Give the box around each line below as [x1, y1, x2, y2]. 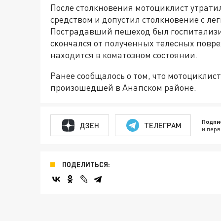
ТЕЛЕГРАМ [144, 120, 182, 130]
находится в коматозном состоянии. [50, 49, 198, 61]
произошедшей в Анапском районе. [50, 82, 196, 93]
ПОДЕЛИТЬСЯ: [62, 160, 110, 169]
